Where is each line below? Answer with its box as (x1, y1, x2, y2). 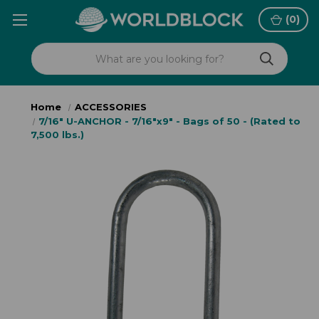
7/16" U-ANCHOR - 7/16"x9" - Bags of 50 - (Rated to (38, 115, 301, 127)
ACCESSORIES (74, 101, 147, 113)
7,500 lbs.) (31, 129, 84, 140)
